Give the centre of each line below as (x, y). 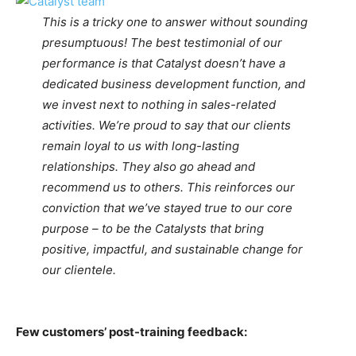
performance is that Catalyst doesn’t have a (163, 64)
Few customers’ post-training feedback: (132, 332)
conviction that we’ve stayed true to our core (167, 208)
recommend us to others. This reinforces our (168, 188)
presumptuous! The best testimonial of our (162, 43)
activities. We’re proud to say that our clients (166, 126)
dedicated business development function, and (173, 84)
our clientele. (80, 270)
